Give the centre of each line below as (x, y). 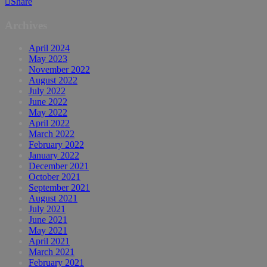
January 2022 (54, 156)
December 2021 (59, 166)
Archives (26, 25)
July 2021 (47, 209)
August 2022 (53, 80)
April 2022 (49, 123)
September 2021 (59, 188)
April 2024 (49, 48)
